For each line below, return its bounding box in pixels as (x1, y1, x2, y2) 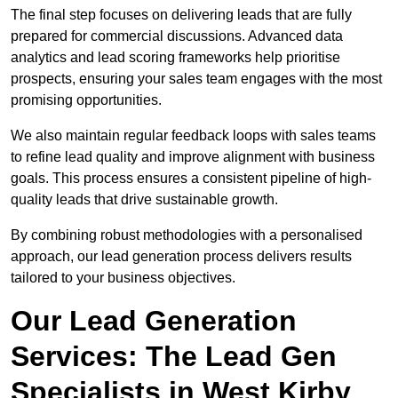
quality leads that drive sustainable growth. (11, 192, 278, 208)
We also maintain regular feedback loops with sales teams (11, 128, 376, 144)
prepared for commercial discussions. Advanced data (11, 28, 343, 44)
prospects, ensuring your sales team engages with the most (11, 71, 382, 87)
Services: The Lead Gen (11, 340, 337, 373)
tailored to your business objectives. (11, 270, 235, 286)
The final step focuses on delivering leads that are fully (11, 7, 352, 23)
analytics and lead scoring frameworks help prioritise (11, 50, 340, 66)
